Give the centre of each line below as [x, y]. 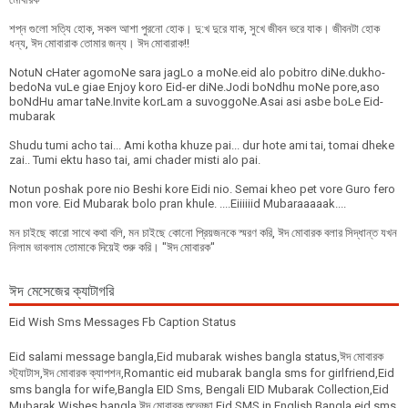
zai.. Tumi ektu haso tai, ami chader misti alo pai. [135, 160]
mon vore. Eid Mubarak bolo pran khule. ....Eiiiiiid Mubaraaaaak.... [178, 204]
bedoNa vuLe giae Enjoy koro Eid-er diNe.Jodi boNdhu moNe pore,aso [194, 87]
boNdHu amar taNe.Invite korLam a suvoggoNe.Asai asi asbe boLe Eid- [196, 102]
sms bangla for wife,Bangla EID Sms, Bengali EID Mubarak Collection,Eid [199, 389]
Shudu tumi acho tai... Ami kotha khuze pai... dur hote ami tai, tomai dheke [202, 145]
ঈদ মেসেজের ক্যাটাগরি [61, 290]
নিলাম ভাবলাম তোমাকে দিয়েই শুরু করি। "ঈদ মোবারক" [112, 247]
